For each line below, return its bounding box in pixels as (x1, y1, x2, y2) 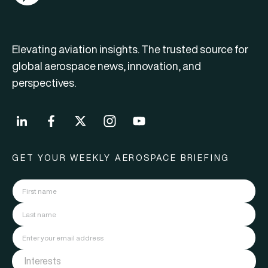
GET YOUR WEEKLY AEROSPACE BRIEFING (12, 151, 230, 164)
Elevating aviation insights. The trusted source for (12, 41, 248, 57)
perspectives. (12, 75, 76, 90)
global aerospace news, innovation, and (12, 58, 201, 74)
